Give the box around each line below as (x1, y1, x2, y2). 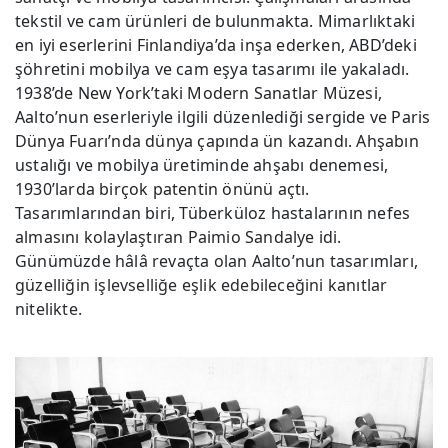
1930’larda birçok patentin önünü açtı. (15, 177, 310, 200)
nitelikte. (15, 297, 82, 320)
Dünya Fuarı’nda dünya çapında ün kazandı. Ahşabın (15, 129, 419, 152)
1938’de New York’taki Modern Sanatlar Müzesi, (15, 81, 383, 104)
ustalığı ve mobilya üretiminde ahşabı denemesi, (15, 153, 389, 176)
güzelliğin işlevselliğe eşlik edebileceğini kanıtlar (15, 273, 388, 296)
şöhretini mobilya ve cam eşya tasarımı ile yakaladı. (15, 57, 410, 80)
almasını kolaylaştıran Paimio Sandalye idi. (15, 225, 342, 248)
